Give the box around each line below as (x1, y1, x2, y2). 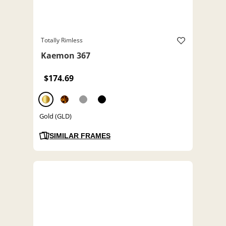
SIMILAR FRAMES (49, 132, 110, 140)
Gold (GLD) (39, 111, 72, 121)
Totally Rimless (41, 36, 83, 45)
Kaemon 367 (41, 50, 90, 62)
